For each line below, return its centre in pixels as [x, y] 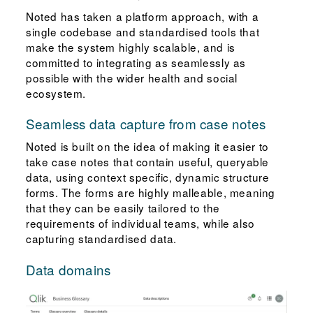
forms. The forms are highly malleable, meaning [151, 192]
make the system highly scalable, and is [130, 46]
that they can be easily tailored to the [123, 208]
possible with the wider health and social [131, 77]
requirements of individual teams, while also [140, 223]
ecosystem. [56, 93]
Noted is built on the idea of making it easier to [147, 146]
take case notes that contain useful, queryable [147, 162]
